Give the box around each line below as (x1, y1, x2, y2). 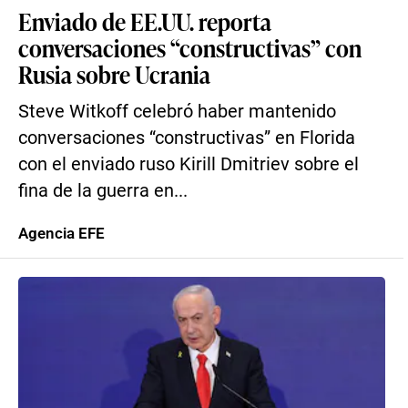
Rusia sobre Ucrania (18, 57, 210, 90)
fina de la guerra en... (18, 180, 188, 201)
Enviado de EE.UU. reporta (18, 5, 271, 37)
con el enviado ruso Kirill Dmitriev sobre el (18, 154, 359, 175)
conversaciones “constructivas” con (18, 31, 362, 64)
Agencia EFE (18, 224, 105, 242)
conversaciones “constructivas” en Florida (18, 127, 355, 148)
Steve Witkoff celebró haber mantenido (18, 101, 336, 122)
